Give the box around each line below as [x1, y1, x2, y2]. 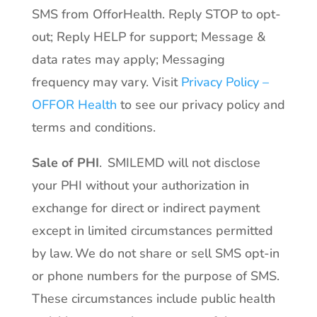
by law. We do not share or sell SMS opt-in [31, 245, 279, 262]
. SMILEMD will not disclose [98, 154, 260, 171]
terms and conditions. [31, 119, 156, 136]
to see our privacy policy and [116, 96, 285, 113]
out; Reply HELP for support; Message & [31, 28, 266, 45]
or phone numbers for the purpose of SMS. [31, 267, 279, 284]
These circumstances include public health [31, 290, 275, 307]
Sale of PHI [31, 154, 99, 171]
